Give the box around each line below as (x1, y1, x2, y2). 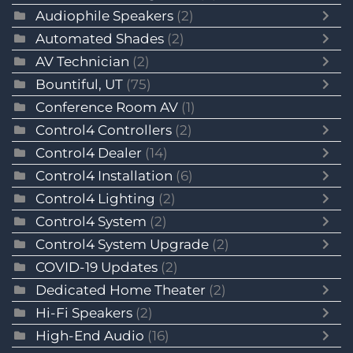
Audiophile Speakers (35, 7, 173, 24)
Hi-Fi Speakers (35, 304, 132, 321)
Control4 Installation (35, 167, 173, 184)
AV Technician (35, 53, 129, 69)
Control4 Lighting (35, 190, 155, 206)
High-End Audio (35, 327, 147, 344)
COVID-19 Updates (35, 258, 158, 275)
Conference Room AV (35, 98, 178, 115)
